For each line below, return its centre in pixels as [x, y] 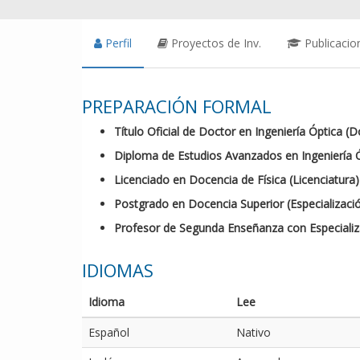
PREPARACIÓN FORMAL [177, 106]
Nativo [254, 332]
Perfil [119, 43]
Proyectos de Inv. [216, 43]
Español [109, 332]
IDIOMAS [118, 270]
